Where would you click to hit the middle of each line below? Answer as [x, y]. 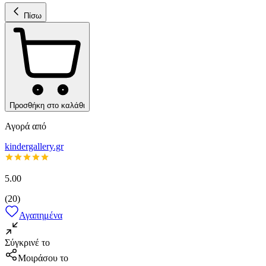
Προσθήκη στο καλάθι [47, 105]
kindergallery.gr [34, 146]
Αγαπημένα [41, 215]
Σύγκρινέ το [27, 242]
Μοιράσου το [43, 258]
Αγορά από [26, 126]
